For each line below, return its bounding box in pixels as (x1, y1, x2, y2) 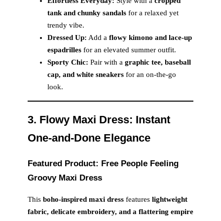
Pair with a (88, 58, 125, 67)
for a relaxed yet (126, 9, 179, 17)
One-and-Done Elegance (28, 132, 150, 145)
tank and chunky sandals (47, 9, 126, 17)
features (124, 195, 152, 203)
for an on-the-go (124, 71, 176, 79)
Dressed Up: (47, 34, 87, 42)
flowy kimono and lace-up (109, 34, 192, 42)
